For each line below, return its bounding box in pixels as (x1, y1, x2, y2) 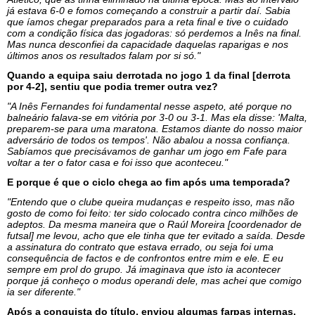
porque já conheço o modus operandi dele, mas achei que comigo (7, 274, 302, 286)
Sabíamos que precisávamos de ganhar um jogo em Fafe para (7, 145, 287, 157)
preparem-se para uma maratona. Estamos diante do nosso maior (7, 122, 302, 134)
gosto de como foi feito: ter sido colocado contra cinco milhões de (7, 207, 298, 219)
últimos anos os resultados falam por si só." (7, 49, 200, 61)
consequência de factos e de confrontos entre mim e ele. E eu (7, 252, 283, 264)
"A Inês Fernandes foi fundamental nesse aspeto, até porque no (7, 100, 292, 112)
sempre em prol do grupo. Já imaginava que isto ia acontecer (7, 263, 281, 275)
